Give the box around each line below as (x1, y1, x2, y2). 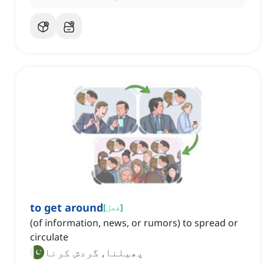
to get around (30, 200, 103, 215)
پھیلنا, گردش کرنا (44, 245, 144, 260)
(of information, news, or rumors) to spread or (30, 216, 238, 230)
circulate (30, 230, 68, 244)
